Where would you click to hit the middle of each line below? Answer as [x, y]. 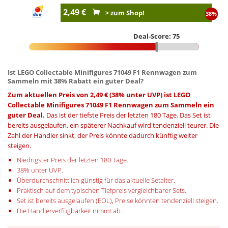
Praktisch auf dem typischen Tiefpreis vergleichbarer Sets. [101, 190]
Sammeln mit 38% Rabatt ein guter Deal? [76, 81]
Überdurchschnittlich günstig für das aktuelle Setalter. [96, 180]
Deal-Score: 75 [157, 36]
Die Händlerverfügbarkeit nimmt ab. [69, 210]
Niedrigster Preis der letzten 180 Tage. [72, 160]
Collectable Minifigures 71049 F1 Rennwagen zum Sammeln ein [111, 105]
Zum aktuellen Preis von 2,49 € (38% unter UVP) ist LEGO [99, 94]
